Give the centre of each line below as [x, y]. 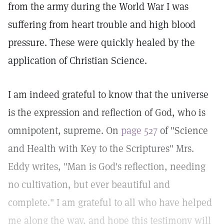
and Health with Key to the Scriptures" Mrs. [101, 148]
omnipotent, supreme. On [64, 130]
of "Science [183, 130]
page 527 [139, 130]
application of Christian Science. [77, 60]
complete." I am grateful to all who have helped [110, 202]
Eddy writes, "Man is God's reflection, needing [107, 166]
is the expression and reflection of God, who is [107, 112]
